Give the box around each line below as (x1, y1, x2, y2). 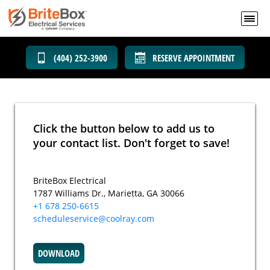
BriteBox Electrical (33, 175, 106, 186)
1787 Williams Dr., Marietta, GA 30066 (33, 187, 184, 199)
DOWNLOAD (38, 247, 80, 259)
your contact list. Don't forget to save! (33, 136, 230, 150)
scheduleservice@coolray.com (33, 213, 154, 224)
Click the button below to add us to (33, 121, 215, 136)
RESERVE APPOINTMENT (152, 51, 234, 64)
